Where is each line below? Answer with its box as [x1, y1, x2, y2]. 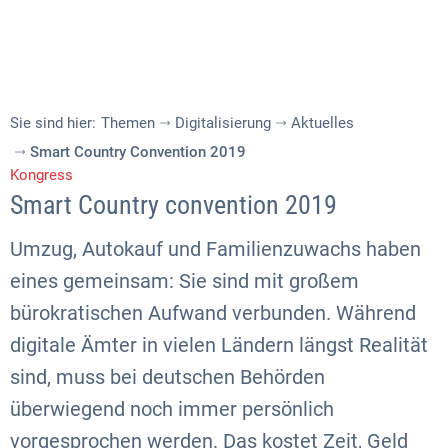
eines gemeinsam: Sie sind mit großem [10, 269, 359, 293]
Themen [101, 113, 155, 132]
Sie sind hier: [10, 113, 96, 132]
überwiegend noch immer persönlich [10, 397, 334, 421]
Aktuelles [291, 113, 354, 132]
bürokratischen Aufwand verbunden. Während [10, 301, 416, 325]
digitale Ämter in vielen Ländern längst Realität [10, 333, 428, 357]
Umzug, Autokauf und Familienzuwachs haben [10, 237, 421, 261]
